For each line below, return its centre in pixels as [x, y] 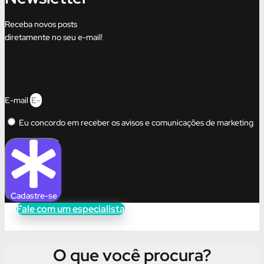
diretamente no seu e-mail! [54, 37]
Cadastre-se [34, 196]
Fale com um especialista [71, 209]
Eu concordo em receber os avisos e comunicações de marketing [136, 123]
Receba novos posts [41, 24]
